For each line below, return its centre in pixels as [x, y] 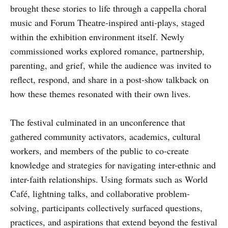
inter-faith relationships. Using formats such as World [109, 179]
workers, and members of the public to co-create [99, 150]
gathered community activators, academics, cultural [105, 136]
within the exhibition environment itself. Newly [97, 36]
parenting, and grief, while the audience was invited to [111, 65]
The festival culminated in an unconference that [98, 122]
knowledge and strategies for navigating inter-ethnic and [113, 165]
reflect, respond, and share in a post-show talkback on [109, 79]
